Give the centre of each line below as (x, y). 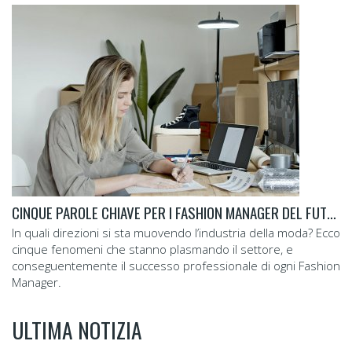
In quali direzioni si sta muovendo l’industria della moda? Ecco (176, 233)
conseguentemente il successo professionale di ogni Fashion (176, 266)
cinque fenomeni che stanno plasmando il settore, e (152, 249)
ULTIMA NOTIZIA (77, 330)
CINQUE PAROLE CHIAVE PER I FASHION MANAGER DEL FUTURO (332, 213)
